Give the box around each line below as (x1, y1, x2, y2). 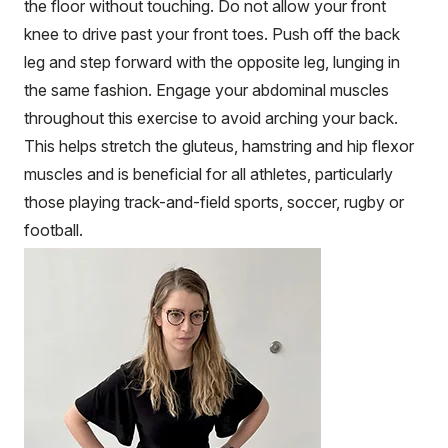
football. (24, 219, 83, 240)
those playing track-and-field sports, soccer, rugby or (24, 191, 404, 212)
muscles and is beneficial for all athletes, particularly (24, 163, 393, 184)
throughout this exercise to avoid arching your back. (24, 107, 398, 128)
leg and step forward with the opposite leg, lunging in (24, 51, 400, 72)
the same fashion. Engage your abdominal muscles (24, 79, 389, 100)
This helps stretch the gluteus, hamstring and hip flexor (24, 135, 414, 156)
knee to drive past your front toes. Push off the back (24, 23, 400, 44)
